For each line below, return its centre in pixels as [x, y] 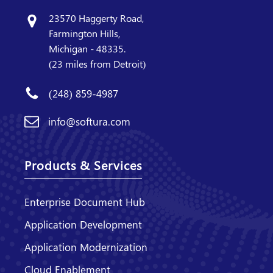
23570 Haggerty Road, [97, 18]
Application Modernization [86, 246]
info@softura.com [89, 121]
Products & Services [83, 165]
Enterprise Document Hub [85, 201]
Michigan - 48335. [87, 48]
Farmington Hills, [84, 33]
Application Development [83, 224]
